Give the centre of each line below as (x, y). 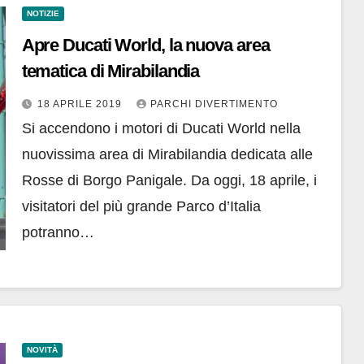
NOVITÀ (42, 350)
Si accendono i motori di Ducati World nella (161, 129)
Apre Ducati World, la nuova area (145, 45)
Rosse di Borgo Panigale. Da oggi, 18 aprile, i (169, 181)
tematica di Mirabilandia (110, 71)
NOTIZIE (43, 14)
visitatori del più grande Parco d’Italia (141, 207)
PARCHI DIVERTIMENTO (214, 104)
